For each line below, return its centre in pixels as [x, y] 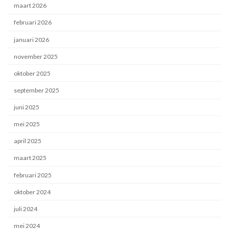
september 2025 [37, 90]
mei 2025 [27, 124]
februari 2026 [33, 22]
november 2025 [36, 56]
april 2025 [28, 141]
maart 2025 [30, 158]
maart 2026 [30, 6]
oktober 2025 [32, 73]
